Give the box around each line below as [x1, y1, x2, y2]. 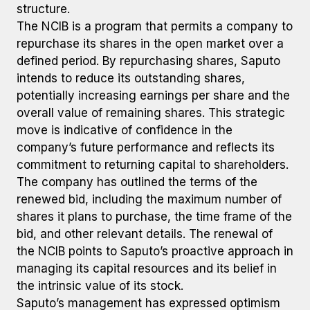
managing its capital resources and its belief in [17, 262, 277, 275]
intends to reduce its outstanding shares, [17, 71, 245, 85]
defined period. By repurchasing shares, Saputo [17, 54, 280, 68]
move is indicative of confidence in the [17, 123, 232, 137]
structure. [17, 2, 70, 16]
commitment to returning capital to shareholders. [17, 158, 289, 172]
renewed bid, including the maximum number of [17, 192, 282, 206]
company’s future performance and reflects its [17, 140, 275, 154]
